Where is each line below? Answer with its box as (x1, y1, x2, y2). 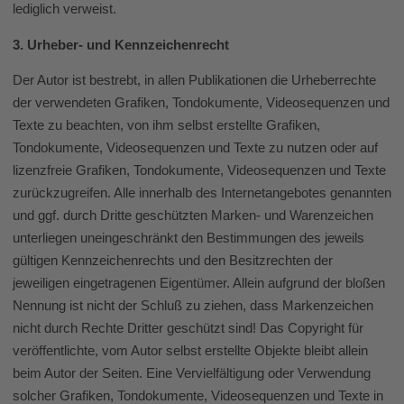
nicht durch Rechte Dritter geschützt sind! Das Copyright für (13, 319, 363, 335)
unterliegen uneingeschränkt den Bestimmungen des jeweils (13, 229, 364, 245)
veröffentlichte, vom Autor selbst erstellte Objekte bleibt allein (13, 342, 368, 358)
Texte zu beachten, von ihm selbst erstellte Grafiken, (13, 116, 320, 133)
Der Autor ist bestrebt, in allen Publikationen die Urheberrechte (13, 71, 376, 87)
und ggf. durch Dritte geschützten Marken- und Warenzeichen (13, 207, 373, 223)
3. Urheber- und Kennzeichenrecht (13, 36, 229, 52)
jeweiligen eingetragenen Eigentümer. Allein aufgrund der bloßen (13, 274, 385, 290)
